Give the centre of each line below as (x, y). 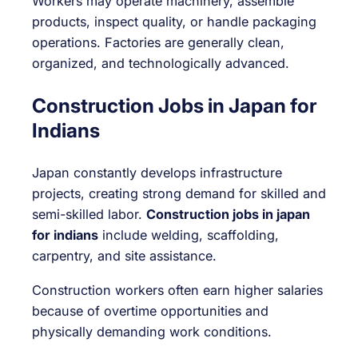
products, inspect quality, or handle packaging (174, 22)
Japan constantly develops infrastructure (157, 173)
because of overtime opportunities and (150, 310)
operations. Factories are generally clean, (158, 43)
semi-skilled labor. (89, 215)
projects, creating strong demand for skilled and (179, 194)
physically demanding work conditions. (152, 331)
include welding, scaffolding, (189, 235)
